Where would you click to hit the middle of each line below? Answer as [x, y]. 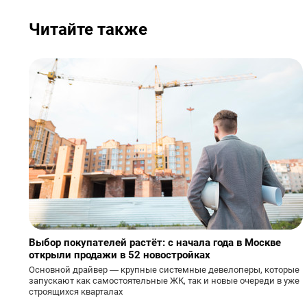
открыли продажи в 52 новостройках [120, 255]
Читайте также [88, 29]
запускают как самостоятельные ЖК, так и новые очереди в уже [164, 281]
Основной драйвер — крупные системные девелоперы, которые [164, 270]
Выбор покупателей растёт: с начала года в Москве [155, 243]
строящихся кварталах [76, 292]
